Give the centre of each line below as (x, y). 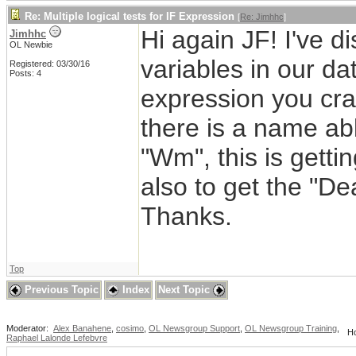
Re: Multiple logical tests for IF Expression (130, 17)
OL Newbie (31, 45)
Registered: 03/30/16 (50, 64)
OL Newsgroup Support (194, 329)
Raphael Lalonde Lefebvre (57, 338)
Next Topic (186, 290)
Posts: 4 (25, 74)
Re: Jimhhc (262, 17)
